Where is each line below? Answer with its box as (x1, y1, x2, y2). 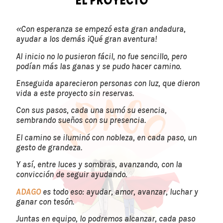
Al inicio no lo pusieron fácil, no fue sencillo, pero (16, 51, 187, 61)
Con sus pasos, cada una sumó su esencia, (16, 105, 167, 115)
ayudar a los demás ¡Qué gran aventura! (16, 34, 157, 44)
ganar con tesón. (16, 196, 74, 207)
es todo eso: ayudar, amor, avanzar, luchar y (41, 186, 198, 197)
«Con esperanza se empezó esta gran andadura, (16, 24, 186, 34)
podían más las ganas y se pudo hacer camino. (16, 61, 181, 71)
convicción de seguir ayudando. (16, 169, 127, 180)
